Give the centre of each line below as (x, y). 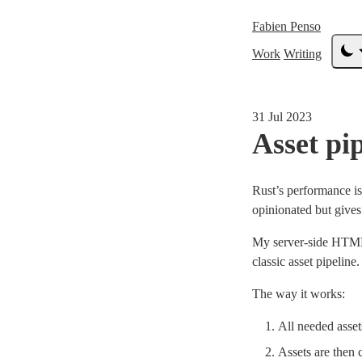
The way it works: (299, 294)
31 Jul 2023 (282, 117)
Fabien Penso (286, 26)
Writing (303, 54)
